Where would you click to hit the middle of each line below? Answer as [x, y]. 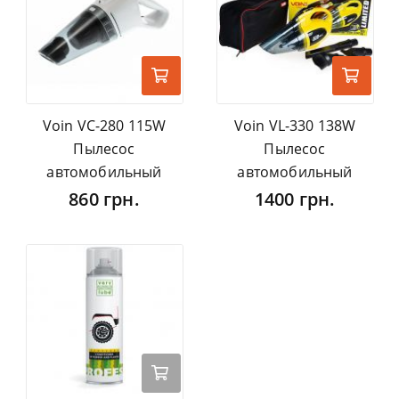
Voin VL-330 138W [295, 126]
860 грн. [104, 199]
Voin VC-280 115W [104, 126]
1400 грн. [295, 199]
